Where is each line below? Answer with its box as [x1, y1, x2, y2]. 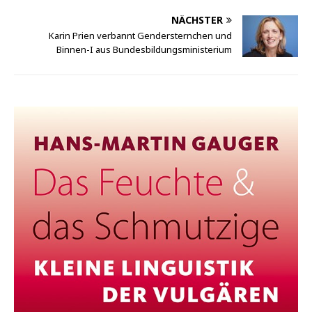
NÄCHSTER [171, 13, 223, 27]
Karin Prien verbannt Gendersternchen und [49, 29, 232, 42]
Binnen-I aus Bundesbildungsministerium [56, 43, 232, 56]
